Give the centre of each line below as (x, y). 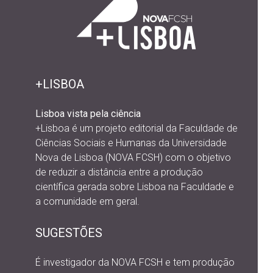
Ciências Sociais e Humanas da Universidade (131, 143)
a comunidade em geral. (87, 201)
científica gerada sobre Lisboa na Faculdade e (135, 187)
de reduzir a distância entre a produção (119, 172)
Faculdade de (208, 128)
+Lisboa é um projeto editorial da (107, 128)
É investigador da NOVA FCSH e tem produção (135, 262)
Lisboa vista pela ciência (88, 114)
